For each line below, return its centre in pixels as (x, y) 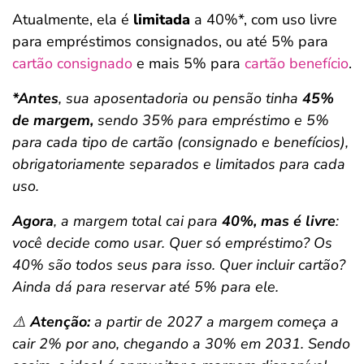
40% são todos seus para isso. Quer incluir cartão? (179, 265)
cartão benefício (297, 63)
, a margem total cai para (138, 221)
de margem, (55, 120)
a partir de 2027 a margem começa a (214, 322)
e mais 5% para (188, 63)
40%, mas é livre (279, 221)
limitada (162, 19)
